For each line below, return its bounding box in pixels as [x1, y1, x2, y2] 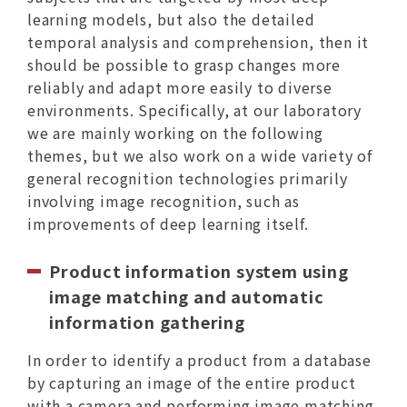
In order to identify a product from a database [26, 349, 372, 372]
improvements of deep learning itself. [26, 213, 309, 235]
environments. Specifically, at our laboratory [26, 99, 362, 122]
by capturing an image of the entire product [26, 372, 356, 394]
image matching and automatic [48, 284, 324, 309]
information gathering [48, 310, 245, 334]
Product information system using [48, 259, 349, 283]
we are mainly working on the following [26, 122, 323, 144]
